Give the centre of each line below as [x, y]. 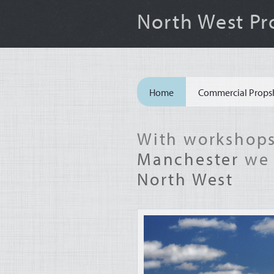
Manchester [188, 159]
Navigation [165, 100]
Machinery [163, 220]
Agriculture [164, 243]
